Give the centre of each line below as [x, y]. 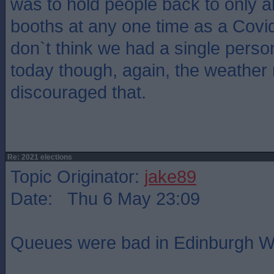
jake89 [170, 176]
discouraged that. [78, 92]
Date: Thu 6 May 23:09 [105, 198]
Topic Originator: [77, 176]
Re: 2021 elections [39, 157]
